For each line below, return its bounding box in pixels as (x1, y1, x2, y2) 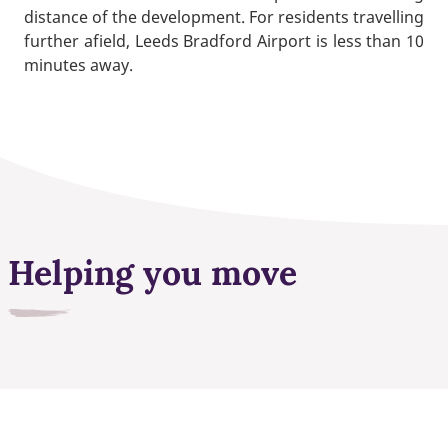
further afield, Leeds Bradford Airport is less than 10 (24, 30, 424, 53)
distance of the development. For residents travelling (24, 6, 424, 29)
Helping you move (8, 250, 297, 294)
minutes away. (24, 54, 133, 77)
